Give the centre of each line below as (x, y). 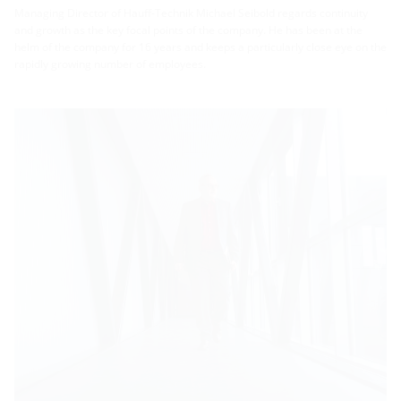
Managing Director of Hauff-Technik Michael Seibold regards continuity (191, 13)
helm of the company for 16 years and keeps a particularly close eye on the (200, 47)
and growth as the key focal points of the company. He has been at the (188, 30)
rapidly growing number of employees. (110, 64)
